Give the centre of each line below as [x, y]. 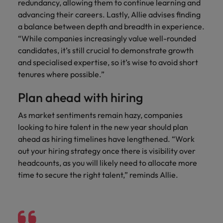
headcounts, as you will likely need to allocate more [108, 163]
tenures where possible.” [61, 74]
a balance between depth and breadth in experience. [111, 26]
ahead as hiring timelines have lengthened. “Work [106, 139]
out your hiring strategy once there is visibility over [107, 151]
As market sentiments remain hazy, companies [100, 115]
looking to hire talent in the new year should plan [103, 127]
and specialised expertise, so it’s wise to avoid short [108, 62]
